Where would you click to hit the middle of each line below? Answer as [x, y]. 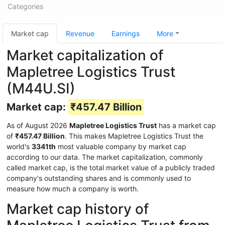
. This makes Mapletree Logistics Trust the [134, 136]
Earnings [126, 33]
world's [19, 146]
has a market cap [186, 125]
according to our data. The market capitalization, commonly [105, 157]
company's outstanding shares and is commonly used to [99, 178]
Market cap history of [78, 209]
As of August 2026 [38, 125]
